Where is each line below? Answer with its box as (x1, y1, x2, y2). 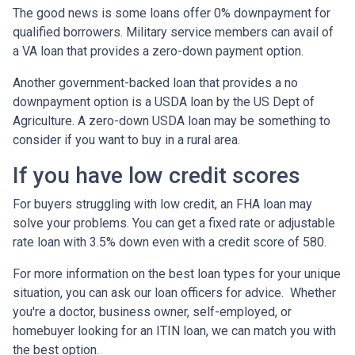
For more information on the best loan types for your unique (13, 265, 341, 281)
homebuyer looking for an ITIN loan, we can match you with (13, 323, 336, 338)
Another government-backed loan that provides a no (13, 74, 298, 90)
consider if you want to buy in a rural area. (13, 132, 243, 147)
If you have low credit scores (13, 162, 300, 189)
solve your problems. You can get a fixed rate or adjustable (13, 215, 335, 231)
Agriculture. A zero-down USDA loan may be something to (13, 113, 330, 128)
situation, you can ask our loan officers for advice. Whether (13, 284, 336, 300)
